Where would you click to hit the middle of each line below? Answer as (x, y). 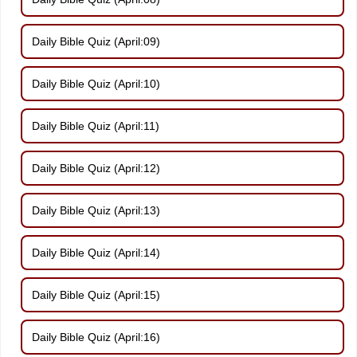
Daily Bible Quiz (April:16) (96, 337)
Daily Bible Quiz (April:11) (96, 126)
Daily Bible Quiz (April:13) (96, 210)
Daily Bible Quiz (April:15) (96, 294)
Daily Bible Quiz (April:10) (96, 83)
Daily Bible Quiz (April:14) (96, 252)
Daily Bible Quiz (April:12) (96, 168)
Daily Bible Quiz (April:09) (96, 41)
